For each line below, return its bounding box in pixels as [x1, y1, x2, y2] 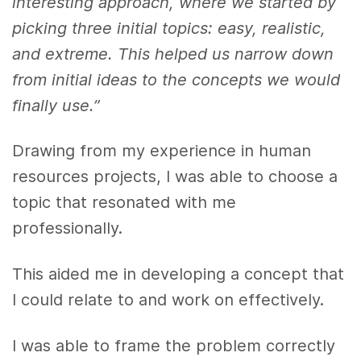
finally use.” [12, 95, 101, 115]
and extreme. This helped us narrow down [12, 44, 334, 64]
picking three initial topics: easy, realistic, [12, 18, 326, 38]
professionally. [12, 218, 128, 239]
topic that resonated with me [12, 193, 237, 213]
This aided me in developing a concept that [12, 264, 345, 284]
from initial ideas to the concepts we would [12, 69, 341, 89]
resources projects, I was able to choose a [12, 167, 338, 187]
